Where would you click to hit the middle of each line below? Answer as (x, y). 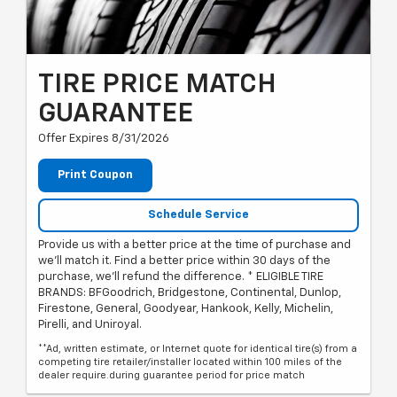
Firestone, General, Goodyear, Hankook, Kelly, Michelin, (186, 309)
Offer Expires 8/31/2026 (104, 139)
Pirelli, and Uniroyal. (90, 325)
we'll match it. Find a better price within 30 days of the (184, 261)
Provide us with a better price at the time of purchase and (195, 245)
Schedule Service (198, 214)
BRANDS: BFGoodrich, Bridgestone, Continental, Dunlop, (190, 293)
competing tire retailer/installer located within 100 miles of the (190, 362)
